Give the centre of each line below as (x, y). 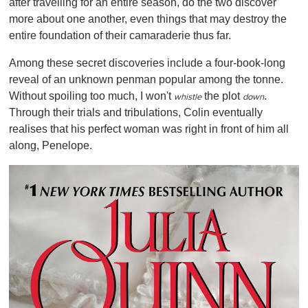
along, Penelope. (51, 145)
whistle (188, 97)
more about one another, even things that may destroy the (148, 19)
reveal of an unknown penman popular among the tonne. (146, 79)
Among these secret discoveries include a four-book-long (147, 63)
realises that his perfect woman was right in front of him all (149, 129)
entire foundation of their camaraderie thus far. (120, 35)
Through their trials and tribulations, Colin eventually (136, 112)
